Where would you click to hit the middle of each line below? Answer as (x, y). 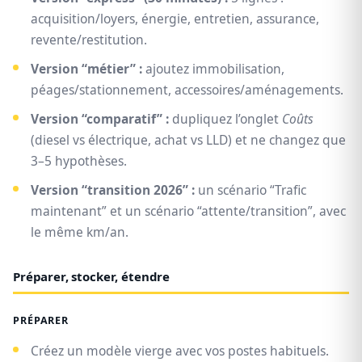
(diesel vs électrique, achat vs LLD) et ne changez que (188, 140)
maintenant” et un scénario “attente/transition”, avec (188, 211)
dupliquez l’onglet (225, 119)
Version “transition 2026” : (113, 190)
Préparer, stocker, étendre (92, 277)
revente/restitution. (89, 40)
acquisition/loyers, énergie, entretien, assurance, (175, 19)
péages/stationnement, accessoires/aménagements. (187, 90)
